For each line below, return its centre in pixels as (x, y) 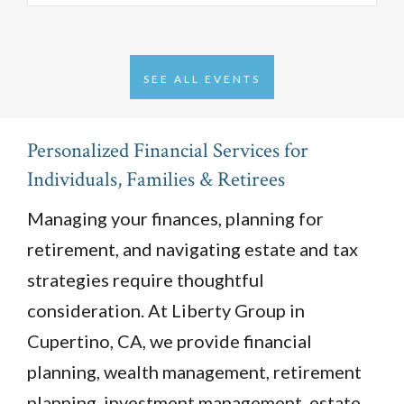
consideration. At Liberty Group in (166, 310)
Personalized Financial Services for (168, 150)
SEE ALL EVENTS (202, 78)
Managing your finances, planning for (175, 218)
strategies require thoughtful (146, 279)
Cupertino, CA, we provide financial (170, 340)
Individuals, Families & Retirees (156, 179)
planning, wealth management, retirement (194, 371)
